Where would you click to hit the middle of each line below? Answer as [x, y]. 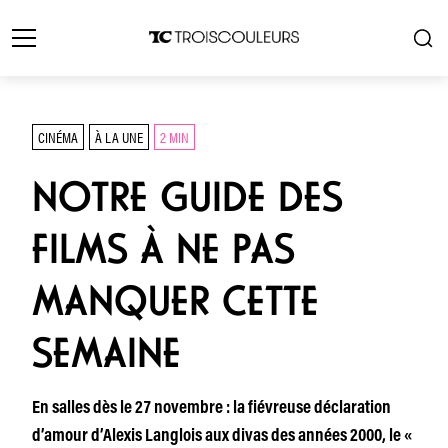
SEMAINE [106, 353]
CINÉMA [58, 136]
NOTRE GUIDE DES [187, 197]
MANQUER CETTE [175, 301]
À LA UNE [119, 136]
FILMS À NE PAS [163, 249]
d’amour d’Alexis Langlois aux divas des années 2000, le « [222, 437]
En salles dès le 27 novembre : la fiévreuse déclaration [211, 409]
